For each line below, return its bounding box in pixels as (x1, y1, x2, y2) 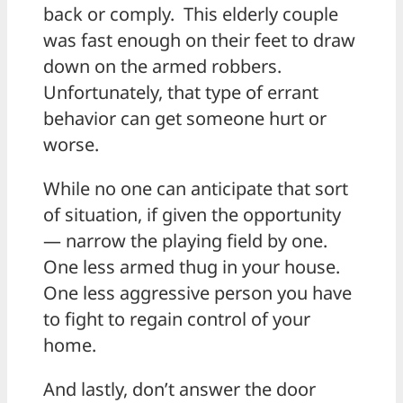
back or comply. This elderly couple (43, 2, 338, 27)
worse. (43, 132, 99, 157)
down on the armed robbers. (43, 54, 286, 79)
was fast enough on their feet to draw (43, 28, 355, 53)
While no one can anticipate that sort (43, 176, 348, 201)
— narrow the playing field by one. (43, 228, 332, 254)
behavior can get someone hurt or (43, 106, 327, 131)
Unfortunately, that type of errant (43, 80, 318, 105)
